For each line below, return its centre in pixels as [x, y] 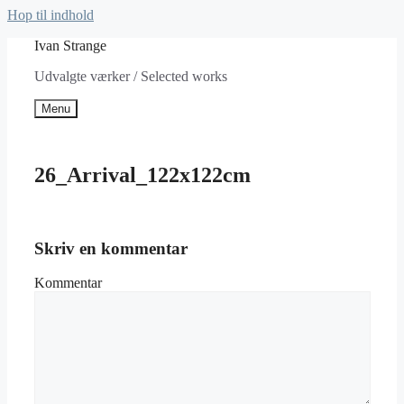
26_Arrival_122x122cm [142, 174]
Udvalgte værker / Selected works [131, 76]
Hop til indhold [50, 15]
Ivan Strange [70, 46]
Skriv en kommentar [111, 248]
